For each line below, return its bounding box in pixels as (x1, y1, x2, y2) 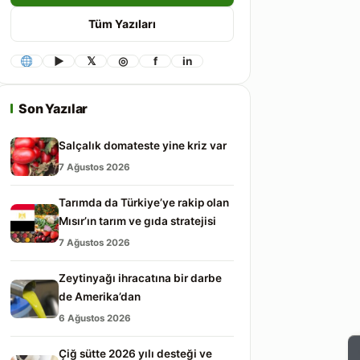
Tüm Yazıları (88, 10, 156, 24)
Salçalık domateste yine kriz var (59, 132, 227, 145)
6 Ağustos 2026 (59, 305, 131, 317)
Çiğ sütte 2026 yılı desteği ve (59, 340, 212, 353)
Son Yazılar (18, 93, 88, 109)
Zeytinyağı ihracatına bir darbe (59, 264, 222, 277)
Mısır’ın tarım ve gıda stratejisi (59, 207, 216, 220)
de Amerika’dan (59, 283, 141, 296)
